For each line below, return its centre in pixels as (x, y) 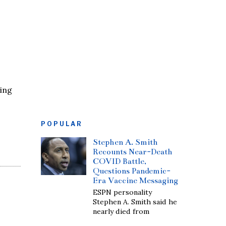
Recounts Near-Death (133, 152)
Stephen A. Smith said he (135, 202)
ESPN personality (123, 192)
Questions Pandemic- (132, 171)
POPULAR (62, 124)
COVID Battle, (120, 161)
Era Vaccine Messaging (136, 180)
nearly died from (121, 211)
